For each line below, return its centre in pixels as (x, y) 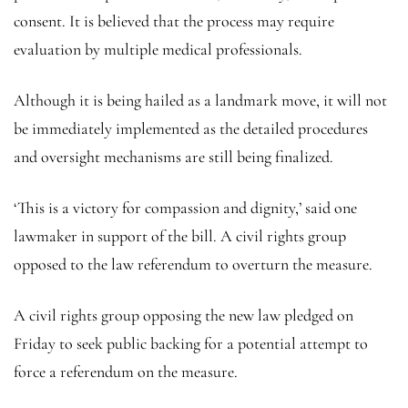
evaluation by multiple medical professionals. (158, 49)
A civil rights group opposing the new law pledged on (184, 315)
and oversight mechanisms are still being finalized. (175, 156)
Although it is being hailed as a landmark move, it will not (200, 100)
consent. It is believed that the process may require (174, 20)
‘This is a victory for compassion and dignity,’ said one (185, 207)
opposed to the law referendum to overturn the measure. (193, 264)
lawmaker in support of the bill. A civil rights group (180, 235)
